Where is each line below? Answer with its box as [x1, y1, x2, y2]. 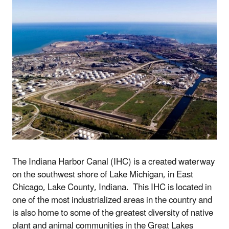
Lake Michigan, [109, 165, 168, 184]
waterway [178, 152, 215, 171]
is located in [168, 178, 212, 197]
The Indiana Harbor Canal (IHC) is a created [12, 152, 178, 171]
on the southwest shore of [12, 165, 109, 184]
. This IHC [126, 178, 168, 197]
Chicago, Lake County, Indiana [12, 178, 126, 197]
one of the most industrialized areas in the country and [12, 191, 212, 210]
